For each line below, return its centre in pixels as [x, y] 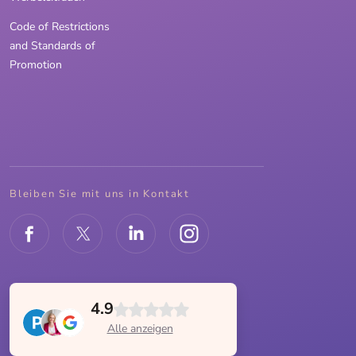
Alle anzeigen [140, 329]
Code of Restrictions [60, 27]
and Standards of [52, 46]
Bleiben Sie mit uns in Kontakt [100, 194]
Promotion [36, 65]
